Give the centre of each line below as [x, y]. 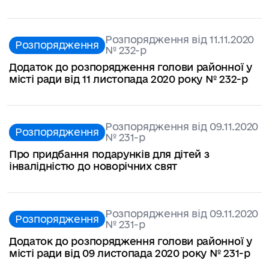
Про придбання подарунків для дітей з [109, 154]
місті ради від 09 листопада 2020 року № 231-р [130, 253]
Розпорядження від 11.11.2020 [179, 40]
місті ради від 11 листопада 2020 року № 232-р [128, 79]
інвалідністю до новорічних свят [93, 166]
